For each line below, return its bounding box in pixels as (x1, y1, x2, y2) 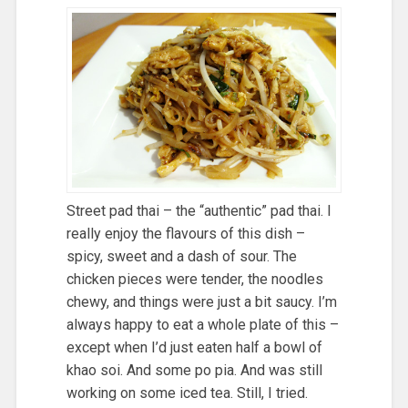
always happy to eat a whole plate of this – (66, 315, 339, 333)
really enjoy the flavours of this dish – (66, 224, 305, 242)
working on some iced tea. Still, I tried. (66, 383, 308, 402)
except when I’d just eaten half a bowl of (66, 338, 322, 356)
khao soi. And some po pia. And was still (66, 361, 322, 379)
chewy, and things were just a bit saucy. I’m (66, 292, 337, 311)
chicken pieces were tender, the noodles (66, 270, 323, 288)
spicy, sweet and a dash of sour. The (66, 247, 297, 265)
